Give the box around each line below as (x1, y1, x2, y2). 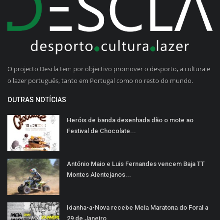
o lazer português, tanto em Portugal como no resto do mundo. (7, 76, 193, 85)
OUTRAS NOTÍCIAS (7, 95, 66, 104)
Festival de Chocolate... (67, 127, 136, 135)
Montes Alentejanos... (67, 170, 131, 178)
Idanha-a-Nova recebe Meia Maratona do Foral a (67, 203, 208, 211)
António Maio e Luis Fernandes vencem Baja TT (67, 160, 205, 167)
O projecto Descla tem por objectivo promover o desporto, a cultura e (7, 64, 210, 73)
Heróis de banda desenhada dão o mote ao (67, 116, 193, 124)
